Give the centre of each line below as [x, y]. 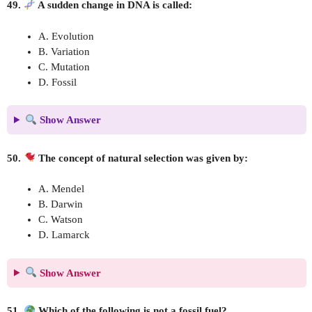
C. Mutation [64, 67]
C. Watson [61, 219]
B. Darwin [61, 204]
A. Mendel [61, 189]
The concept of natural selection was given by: [142, 158]
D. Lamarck [64, 235]
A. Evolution [66, 36]
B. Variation [64, 51]
